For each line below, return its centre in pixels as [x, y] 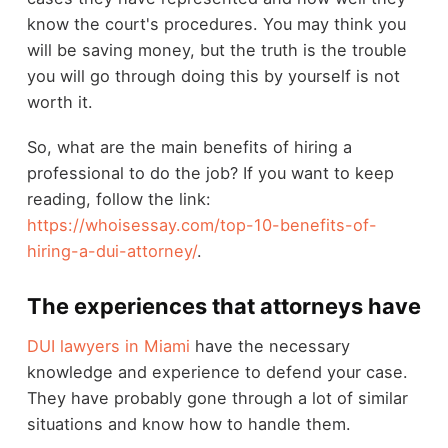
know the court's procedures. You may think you [216, 24]
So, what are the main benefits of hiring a [189, 146]
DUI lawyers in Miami [108, 346]
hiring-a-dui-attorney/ [111, 250]
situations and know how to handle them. [188, 424]
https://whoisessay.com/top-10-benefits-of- [201, 224]
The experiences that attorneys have [223, 305]
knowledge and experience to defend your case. [217, 372]
